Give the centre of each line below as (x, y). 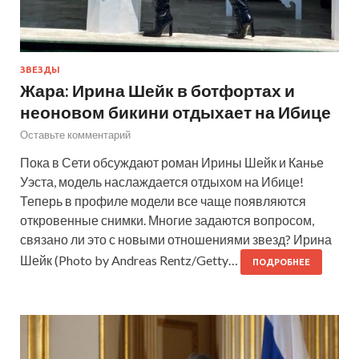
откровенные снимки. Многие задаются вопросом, (167, 220)
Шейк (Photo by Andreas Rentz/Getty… (130, 260)
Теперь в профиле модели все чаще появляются (163, 200)
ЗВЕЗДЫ (40, 69)
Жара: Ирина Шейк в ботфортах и (157, 90)
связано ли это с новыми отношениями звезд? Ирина (176, 239)
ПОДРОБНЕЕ (281, 262)
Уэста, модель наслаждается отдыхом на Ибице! (162, 181)
